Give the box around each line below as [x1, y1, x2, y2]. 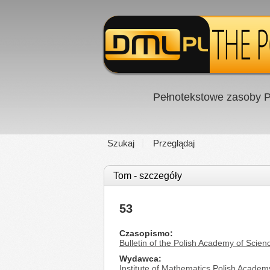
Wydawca [119, 254, 159, 263]
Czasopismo [119, 228, 170, 238]
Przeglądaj [153, 138, 195, 148]
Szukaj [107, 138, 134, 148]
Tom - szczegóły [113, 171, 182, 181]
